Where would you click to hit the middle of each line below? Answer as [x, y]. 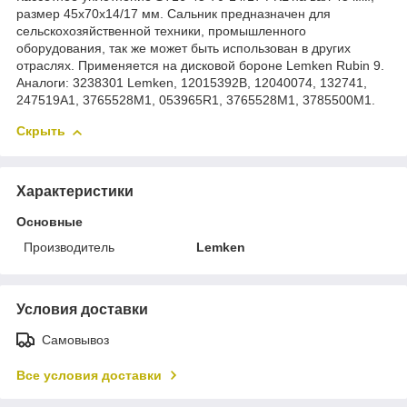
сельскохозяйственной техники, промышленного [161, 31]
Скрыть [41, 131]
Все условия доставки [89, 375]
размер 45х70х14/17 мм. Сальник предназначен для [174, 14]
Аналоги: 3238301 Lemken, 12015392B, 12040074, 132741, [192, 83]
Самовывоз [75, 339]
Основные [50, 221]
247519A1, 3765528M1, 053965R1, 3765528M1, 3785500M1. [196, 100]
